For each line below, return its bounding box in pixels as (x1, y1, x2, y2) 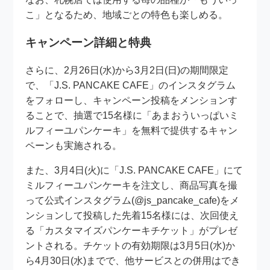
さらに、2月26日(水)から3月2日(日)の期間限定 (25, 64, 229, 75)
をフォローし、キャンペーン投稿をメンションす (25, 95, 238, 105)
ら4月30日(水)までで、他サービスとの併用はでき (25, 255, 241, 266)
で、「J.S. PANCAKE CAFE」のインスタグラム (25, 80, 236, 90)
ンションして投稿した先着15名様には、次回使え (25, 210, 239, 221)
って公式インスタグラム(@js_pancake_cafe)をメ (25, 195, 240, 206)
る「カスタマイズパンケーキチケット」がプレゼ (25, 225, 238, 236)
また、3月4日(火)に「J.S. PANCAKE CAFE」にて (25, 165, 243, 175)
